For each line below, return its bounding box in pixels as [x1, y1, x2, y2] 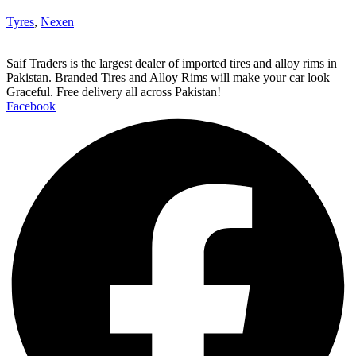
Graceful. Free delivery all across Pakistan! [6, 85, 221, 99]
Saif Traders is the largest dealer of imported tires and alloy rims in [6, 56, 337, 71]
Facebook [6, 99, 56, 114]
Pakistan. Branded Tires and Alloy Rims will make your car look [6, 71, 330, 85]
